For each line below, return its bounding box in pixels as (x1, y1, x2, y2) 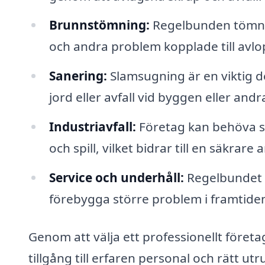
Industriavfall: (49, 118, 136, 135)
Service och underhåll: (49, 169, 184, 186)
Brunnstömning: (49, 17, 150, 34)
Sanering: (49, 67, 107, 85)
